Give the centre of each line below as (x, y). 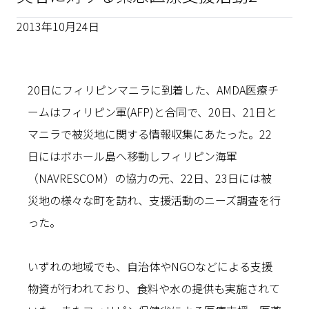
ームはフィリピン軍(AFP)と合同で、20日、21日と (152, 112)
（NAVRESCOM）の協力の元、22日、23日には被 (150, 178)
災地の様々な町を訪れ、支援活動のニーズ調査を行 (154, 200)
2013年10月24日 (58, 26)
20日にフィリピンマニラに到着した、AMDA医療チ (153, 90)
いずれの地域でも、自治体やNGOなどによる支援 (150, 266)
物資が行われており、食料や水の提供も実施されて (154, 288)
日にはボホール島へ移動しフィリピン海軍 (132, 156)
